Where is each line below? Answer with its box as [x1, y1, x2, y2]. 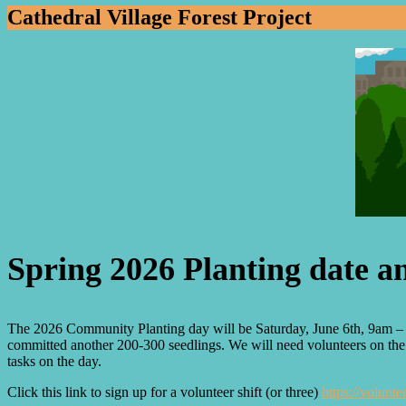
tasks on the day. [7, 353, 101, 369]
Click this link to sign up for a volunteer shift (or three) [7, 383, 322, 400]
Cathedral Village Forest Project [7, 5, 312, 29]
